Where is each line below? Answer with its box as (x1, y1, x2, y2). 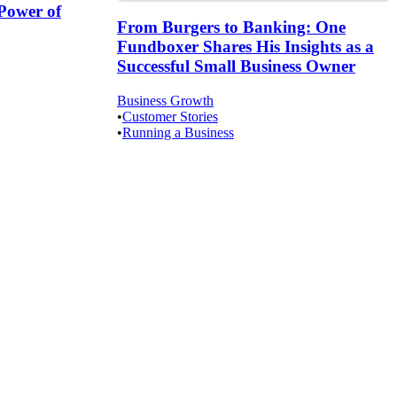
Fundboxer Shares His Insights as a (117, 37, 374, 57)
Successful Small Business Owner (117, 57, 355, 76)
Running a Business (122, 124, 234, 140)
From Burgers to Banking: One (117, 18, 346, 37)
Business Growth (117, 92, 214, 108)
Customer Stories (122, 108, 218, 124)
